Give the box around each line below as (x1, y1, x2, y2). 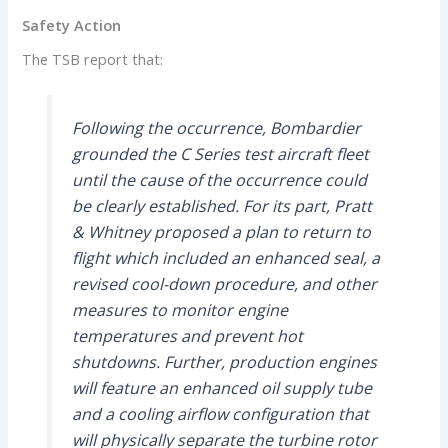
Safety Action (22, 15, 122, 36)
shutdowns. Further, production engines (71, 351, 377, 374)
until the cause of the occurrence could (71, 169, 367, 192)
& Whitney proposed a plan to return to (71, 221, 371, 244)
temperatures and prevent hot (71, 325, 303, 348)
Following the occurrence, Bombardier (71, 117, 361, 140)
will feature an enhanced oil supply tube (71, 377, 372, 400)
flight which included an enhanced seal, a (71, 247, 380, 270)
